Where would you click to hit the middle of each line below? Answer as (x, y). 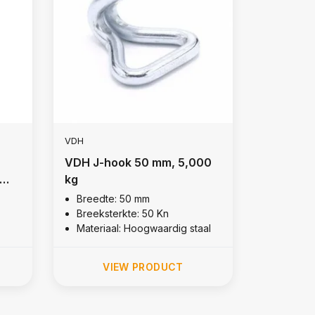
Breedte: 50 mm (113, 198)
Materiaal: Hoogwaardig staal (143, 228)
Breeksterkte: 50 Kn (122, 213)
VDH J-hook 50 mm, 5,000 (138, 162)
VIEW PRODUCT (143, 266)
